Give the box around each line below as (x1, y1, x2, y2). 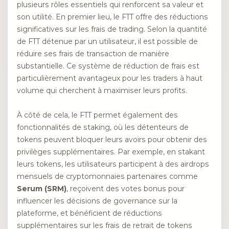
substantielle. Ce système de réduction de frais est (17, 61, 199, 71)
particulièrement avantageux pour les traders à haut (17, 73, 202, 83)
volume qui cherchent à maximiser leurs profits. (17, 85, 187, 95)
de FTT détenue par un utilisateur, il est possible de (17, 36, 198, 46)
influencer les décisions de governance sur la (17, 196, 177, 206)
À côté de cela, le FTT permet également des (17, 110, 178, 120)
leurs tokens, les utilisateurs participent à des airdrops (17, 159, 209, 169)
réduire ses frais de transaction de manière (17, 49, 169, 58)
